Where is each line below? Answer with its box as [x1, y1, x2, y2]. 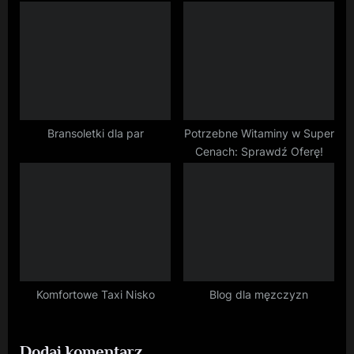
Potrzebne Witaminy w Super [183, 127, 334, 141]
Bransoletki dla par [47, 127, 144, 141]
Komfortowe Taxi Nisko [36, 288, 155, 302]
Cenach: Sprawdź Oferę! [194, 145, 323, 159]
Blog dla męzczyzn [209, 288, 308, 302]
